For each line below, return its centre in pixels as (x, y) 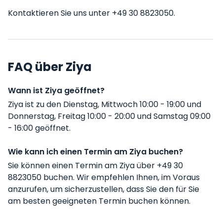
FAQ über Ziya (50, 67)
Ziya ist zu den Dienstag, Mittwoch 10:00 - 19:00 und (105, 104)
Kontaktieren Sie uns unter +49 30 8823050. (92, 13)
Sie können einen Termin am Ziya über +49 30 (95, 166)
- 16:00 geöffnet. (39, 128)
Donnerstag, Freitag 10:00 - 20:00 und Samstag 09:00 (109, 116)
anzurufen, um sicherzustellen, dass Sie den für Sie (104, 189)
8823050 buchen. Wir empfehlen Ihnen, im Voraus (104, 177)
